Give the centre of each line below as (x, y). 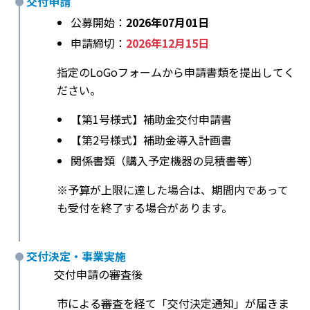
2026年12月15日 (167, 43)
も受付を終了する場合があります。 (145, 208)
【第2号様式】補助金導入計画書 (151, 140)
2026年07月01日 (167, 22)
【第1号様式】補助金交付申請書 (151, 119)
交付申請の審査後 (98, 274)
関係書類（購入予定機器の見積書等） (165, 161)
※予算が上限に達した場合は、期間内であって (173, 190)
